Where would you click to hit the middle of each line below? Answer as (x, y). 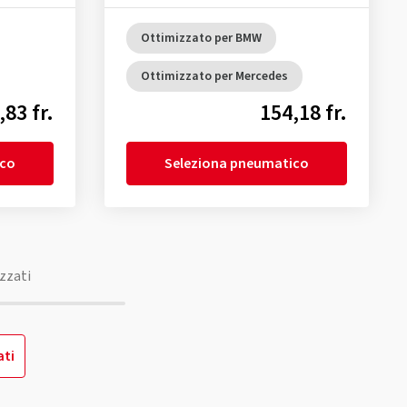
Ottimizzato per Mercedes (214, 76)
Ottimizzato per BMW (201, 38)
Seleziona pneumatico (236, 164)
